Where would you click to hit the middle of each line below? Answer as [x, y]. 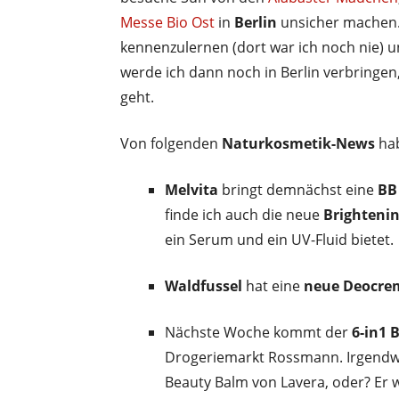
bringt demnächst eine [298, 189]
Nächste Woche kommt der [258, 332]
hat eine [273, 285]
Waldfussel [204, 285]
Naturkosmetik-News [298, 143]
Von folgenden [171, 143]
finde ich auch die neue [244, 214]
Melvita [191, 189]
